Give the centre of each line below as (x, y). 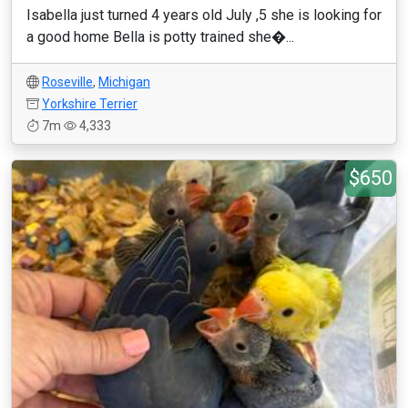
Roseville (67, 82)
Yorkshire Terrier (90, 104)
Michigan (124, 82)
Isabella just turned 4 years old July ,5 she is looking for (204, 15)
